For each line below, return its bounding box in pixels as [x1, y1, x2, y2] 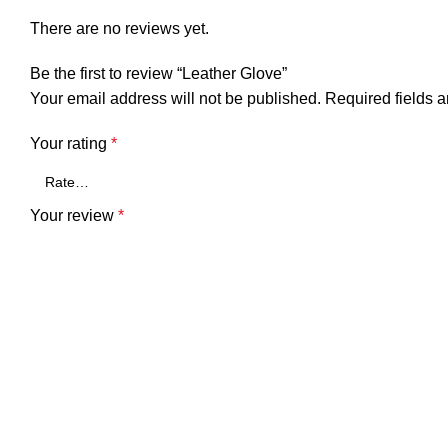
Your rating [30, 135, 111, 152]
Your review [30, 207, 118, 224]
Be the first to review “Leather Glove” [30, 65, 287, 82]
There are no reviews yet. [30, 20, 209, 37]
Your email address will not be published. [30, 90, 321, 107]
